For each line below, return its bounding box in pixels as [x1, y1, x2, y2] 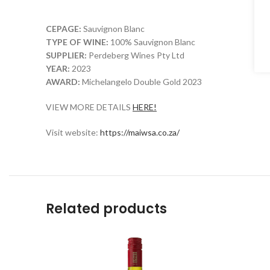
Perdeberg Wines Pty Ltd [89, 50, 184, 61]
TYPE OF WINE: [46, 37, 110, 48]
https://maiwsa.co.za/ [100, 127, 180, 138]
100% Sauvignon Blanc [110, 37, 195, 48]
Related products [46, 199, 167, 219]
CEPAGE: [46, 24, 83, 34]
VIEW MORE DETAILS [46, 102, 133, 113]
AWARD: [46, 77, 82, 87]
